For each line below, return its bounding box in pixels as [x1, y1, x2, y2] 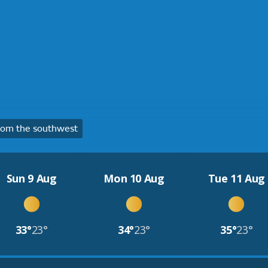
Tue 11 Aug [208, 171, 266, 185]
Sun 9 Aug [6, 171, 57, 185]
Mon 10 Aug [103, 171, 165, 185]
